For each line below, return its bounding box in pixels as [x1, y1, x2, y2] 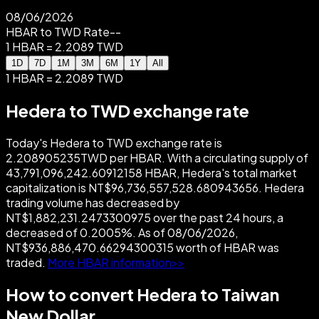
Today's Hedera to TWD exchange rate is [6, 135, 222, 150]
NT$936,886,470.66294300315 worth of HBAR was [6, 239, 279, 255]
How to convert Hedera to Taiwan [6, 283, 279, 305]
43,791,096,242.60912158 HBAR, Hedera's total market [6, 164, 297, 180]
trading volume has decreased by [6, 194, 179, 210]
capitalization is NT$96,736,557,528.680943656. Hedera [6, 179, 304, 195]
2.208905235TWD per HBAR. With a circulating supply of [6, 150, 308, 165]
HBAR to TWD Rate [6, 23, 110, 39]
